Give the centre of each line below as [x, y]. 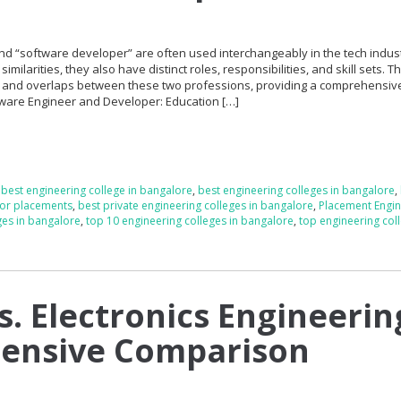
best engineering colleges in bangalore [297, 190]
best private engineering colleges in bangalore [196, 205]
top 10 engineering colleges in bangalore [190, 220]
